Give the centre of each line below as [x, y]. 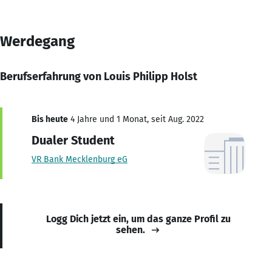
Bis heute [50, 119]
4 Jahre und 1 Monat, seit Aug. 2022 [136, 119]
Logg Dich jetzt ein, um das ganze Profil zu [138, 219]
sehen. [131, 229]
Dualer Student [73, 140]
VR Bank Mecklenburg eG [80, 159]
